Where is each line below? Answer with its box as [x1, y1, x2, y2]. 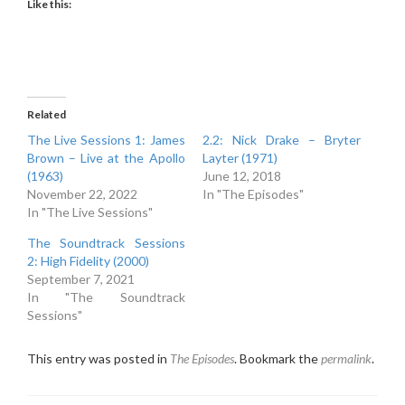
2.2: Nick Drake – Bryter [202, 132, 361, 147]
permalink [321, 351, 372, 366]
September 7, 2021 [27, 271, 135, 287]
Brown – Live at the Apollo [27, 150, 185, 165]
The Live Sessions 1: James [27, 132, 185, 147]
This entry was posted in [27, 351, 170, 366]
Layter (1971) [202, 150, 278, 165]
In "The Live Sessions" [27, 204, 153, 220]
